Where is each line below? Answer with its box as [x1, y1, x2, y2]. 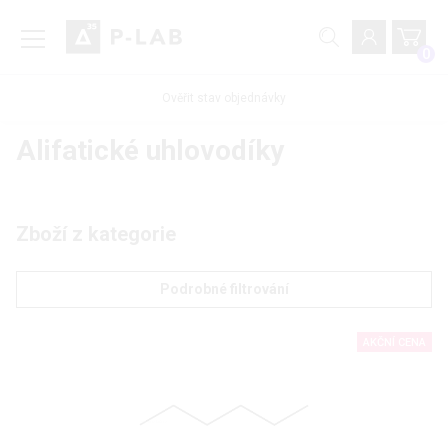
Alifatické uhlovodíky [16, 134, 284, 168]
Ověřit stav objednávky [162, 91, 286, 106]
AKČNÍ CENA [363, 336, 426, 350]
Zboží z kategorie [16, 222, 176, 247]
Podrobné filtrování [159, 281, 289, 298]
